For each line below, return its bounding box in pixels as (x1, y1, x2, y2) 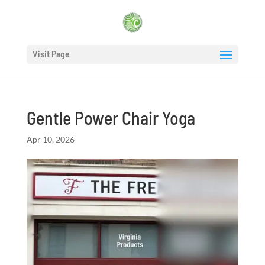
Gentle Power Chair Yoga (26, 107, 195, 128)
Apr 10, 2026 (26, 134, 75, 144)
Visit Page (32, 49, 70, 59)
